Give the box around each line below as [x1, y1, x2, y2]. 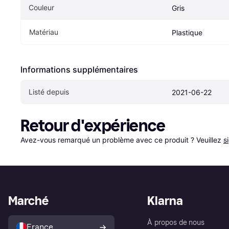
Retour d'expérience [20, 116, 166, 136]
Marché [8, 193, 49, 209]
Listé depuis [29, 87, 69, 97]
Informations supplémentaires [20, 64, 138, 75]
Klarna [147, 193, 183, 209]
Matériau [29, 28, 58, 37]
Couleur [29, 3, 54, 12]
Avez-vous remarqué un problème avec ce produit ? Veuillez [20, 135, 223, 145]
